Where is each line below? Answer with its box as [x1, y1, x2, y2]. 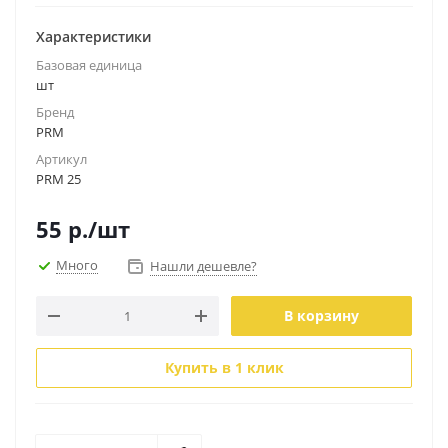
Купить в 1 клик [164, 358, 284, 377]
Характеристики [36, 27, 151, 46]
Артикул [36, 150, 87, 168]
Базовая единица [36, 56, 142, 74]
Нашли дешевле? [150, 257, 257, 275]
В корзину [284, 306, 359, 325]
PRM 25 [36, 170, 81, 188]
